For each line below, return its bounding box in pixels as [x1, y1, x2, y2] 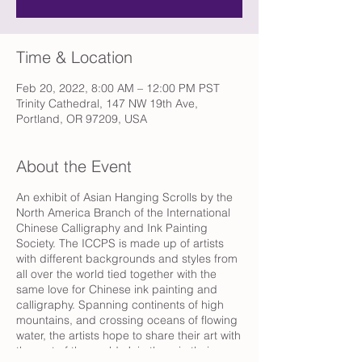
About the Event [16, 156, 132, 176]
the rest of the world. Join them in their [16, 343, 213, 358]
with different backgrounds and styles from [16, 251, 238, 266]
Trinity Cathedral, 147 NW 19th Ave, [16, 96, 198, 111]
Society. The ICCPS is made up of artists [16, 236, 224, 250]
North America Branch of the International [16, 205, 230, 220]
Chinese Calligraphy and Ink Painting [16, 221, 208, 235]
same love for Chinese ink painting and [16, 282, 217, 297]
